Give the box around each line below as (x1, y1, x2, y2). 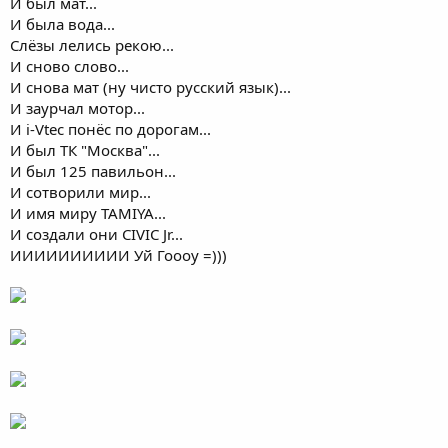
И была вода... (10, 13, 115, 34)
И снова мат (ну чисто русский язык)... (10, 76, 291, 97)
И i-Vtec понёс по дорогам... (10, 118, 211, 139)
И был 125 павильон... (10, 160, 176, 181)
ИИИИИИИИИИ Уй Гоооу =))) (10, 244, 227, 265)
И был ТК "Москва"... (10, 139, 160, 160)
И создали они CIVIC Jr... (10, 223, 183, 244)
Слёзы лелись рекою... (10, 34, 174, 55)
